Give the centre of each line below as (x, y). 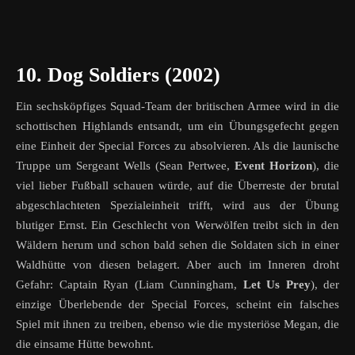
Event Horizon (273, 166)
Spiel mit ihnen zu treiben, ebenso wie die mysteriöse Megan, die (177, 324)
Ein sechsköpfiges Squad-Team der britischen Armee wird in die (177, 107)
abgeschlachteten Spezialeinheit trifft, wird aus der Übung (177, 206)
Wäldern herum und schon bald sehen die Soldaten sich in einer (177, 245)
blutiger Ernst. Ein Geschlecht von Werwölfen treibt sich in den (177, 225)
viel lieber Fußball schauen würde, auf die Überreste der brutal (177, 186)
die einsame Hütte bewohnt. (85, 344)
